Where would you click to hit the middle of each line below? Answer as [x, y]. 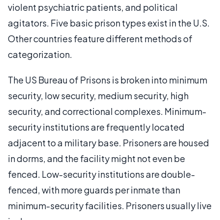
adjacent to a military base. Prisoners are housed [109, 142]
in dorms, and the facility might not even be [96, 158]
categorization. [40, 54]
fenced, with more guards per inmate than [94, 190]
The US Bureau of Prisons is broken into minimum [108, 80]
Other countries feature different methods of [100, 38]
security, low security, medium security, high [98, 95]
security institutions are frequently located [96, 127]
